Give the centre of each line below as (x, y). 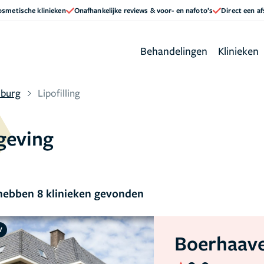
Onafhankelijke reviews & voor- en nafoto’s (143, 10)
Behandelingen (174, 50)
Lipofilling (59, 93)
